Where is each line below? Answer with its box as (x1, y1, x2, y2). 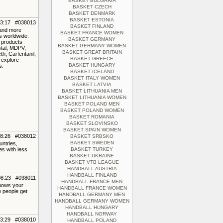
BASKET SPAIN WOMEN (63, 127, 121, 132)
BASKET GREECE (70, 56, 113, 61)
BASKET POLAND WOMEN (60, 108, 124, 113)
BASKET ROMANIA (69, 114, 114, 119)
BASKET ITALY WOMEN (64, 75, 120, 81)
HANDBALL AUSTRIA (67, 166, 117, 171)
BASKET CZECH (72, 4, 111, 9)
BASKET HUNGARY (68, 62, 115, 68)
